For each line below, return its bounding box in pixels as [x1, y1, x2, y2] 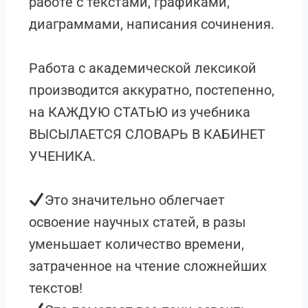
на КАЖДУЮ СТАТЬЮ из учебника [29, 104, 250, 120]
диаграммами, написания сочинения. [29, 16, 274, 32]
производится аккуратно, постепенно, [29, 82, 274, 98]
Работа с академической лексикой [29, 60, 256, 76]
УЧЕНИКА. [29, 148, 96, 164]
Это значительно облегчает [44, 192, 225, 208]
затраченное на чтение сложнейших [29, 258, 267, 274]
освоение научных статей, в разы [29, 214, 246, 230]
